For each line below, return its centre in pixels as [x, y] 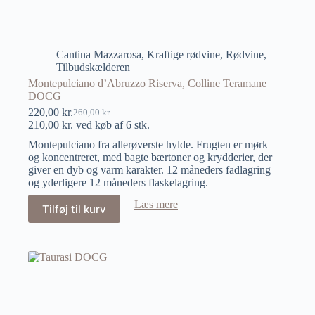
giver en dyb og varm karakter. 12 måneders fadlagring [149, 170]
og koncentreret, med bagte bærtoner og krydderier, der [150, 157]
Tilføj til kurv [74, 209]
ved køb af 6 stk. [111, 125]
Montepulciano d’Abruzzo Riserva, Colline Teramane [147, 84]
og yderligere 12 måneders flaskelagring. [118, 183]
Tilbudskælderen [93, 67]
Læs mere [156, 205]
